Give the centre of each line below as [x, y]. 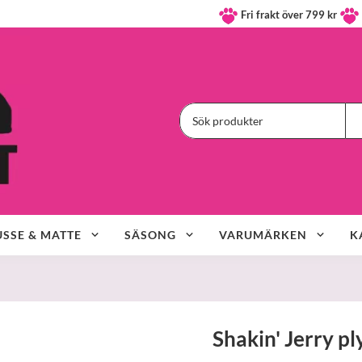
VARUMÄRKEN [263, 234]
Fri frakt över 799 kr [289, 15]
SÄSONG [150, 234]
